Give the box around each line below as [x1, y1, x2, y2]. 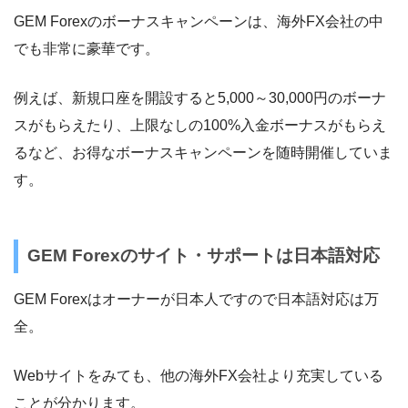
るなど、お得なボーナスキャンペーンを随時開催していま [14, 144, 393, 160]
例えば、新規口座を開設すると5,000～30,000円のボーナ [14, 89, 386, 106]
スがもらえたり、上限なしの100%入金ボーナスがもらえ [14, 117, 386, 133]
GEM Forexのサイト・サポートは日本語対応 [26, 246, 380, 266]
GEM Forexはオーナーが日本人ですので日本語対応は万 [14, 291, 379, 307]
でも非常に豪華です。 [14, 40, 159, 56]
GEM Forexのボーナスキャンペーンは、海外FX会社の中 [14, 13, 383, 29]
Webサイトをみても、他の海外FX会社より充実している [14, 367, 383, 383]
